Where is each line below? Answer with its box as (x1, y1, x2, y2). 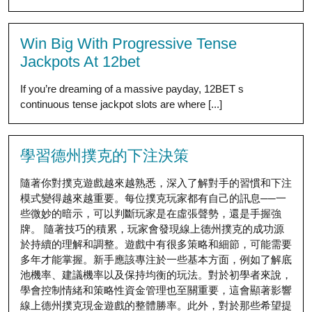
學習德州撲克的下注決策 (20, 147, 189, 164)
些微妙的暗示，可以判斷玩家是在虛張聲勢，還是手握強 (20, 208, 281, 219)
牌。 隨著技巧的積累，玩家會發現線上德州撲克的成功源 (20, 223, 284, 235)
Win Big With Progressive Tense (20, 35, 237, 52)
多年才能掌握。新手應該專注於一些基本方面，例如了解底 (20, 253, 292, 265)
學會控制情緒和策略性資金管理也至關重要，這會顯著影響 (20, 284, 292, 296)
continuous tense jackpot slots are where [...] (20, 98, 222, 110)
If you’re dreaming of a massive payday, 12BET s (20, 83, 244, 95)
